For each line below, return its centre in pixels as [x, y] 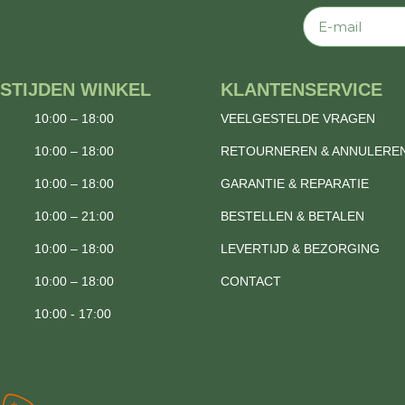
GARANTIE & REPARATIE [295, 184]
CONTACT [251, 282]
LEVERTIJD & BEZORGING [300, 249]
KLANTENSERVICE [301, 90]
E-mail [325, 14]
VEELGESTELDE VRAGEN [298, 119]
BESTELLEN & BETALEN [292, 217]
